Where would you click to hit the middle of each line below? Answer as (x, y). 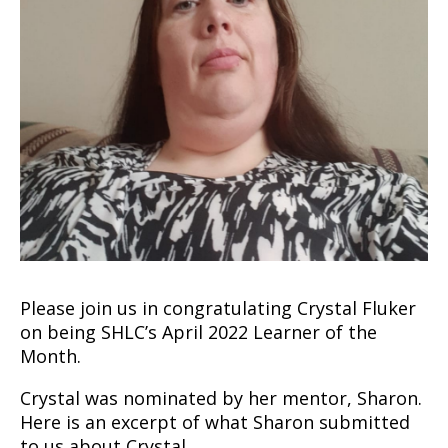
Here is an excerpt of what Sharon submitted (215, 422)
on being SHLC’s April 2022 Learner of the (198, 332)
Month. (50, 356)
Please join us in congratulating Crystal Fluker (218, 308)
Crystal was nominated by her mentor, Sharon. (221, 398)
